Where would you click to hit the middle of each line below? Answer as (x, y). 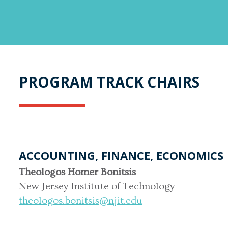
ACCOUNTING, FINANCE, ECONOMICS (121, 155)
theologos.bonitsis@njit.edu (81, 200)
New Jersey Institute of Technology (97, 186)
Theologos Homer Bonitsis (77, 172)
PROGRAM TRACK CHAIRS (109, 82)
